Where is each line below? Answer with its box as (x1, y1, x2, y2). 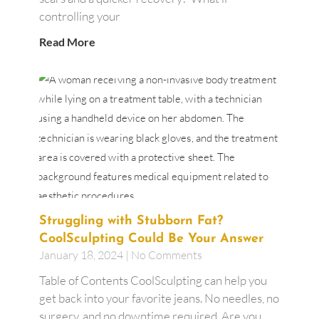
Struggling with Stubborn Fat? (38, 214, 223, 228)
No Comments (128, 247, 202, 262)
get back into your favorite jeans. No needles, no (38, 290, 279, 305)
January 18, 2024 (38, 247, 125, 262)
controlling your (38, 9, 120, 24)
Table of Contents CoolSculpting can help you (38, 272, 267, 288)
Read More (38, 35, 95, 49)
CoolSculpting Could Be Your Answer (38, 231, 263, 246)
